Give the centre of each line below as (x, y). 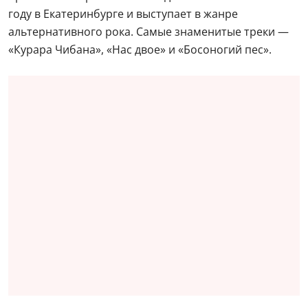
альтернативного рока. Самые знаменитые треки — (148, 31)
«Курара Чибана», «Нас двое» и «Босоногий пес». (140, 49)
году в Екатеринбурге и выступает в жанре (123, 13)
